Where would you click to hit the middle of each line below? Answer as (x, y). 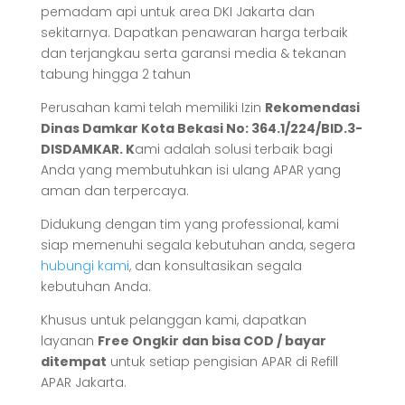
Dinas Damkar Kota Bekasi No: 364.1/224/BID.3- (201, 129)
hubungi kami (85, 266)
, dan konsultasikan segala (215, 266)
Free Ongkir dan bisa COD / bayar (212, 341)
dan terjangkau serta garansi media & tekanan (193, 54)
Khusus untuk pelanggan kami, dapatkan (175, 320)
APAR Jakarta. (83, 383)
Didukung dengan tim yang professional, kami (189, 225)
